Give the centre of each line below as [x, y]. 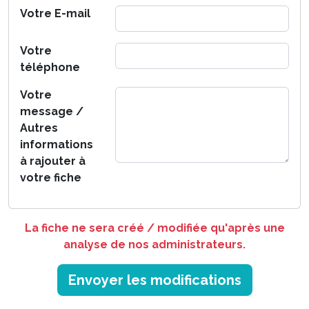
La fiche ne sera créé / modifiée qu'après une [154, 228]
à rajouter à [53, 161]
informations [57, 145]
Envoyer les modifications [154, 280]
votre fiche [51, 178]
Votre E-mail [55, 14]
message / [52, 112]
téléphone [50, 68]
